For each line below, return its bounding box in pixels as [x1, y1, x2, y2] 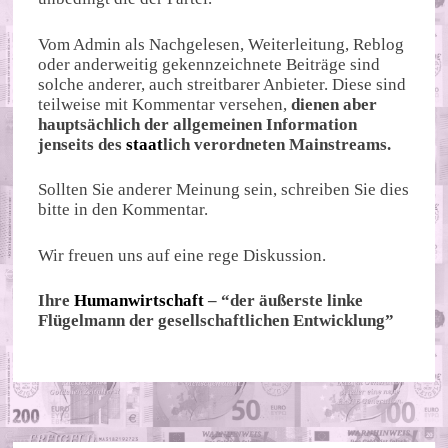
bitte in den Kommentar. [38, 200, 209, 220]
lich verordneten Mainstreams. [163, 134, 396, 154]
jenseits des [38, 134, 127, 154]
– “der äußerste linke [204, 291, 364, 311]
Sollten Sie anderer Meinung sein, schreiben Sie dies [38, 180, 410, 200]
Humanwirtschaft [74, 291, 205, 311]
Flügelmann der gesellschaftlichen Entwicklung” [38, 311, 395, 331]
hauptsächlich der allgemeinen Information [38, 114, 358, 134]
